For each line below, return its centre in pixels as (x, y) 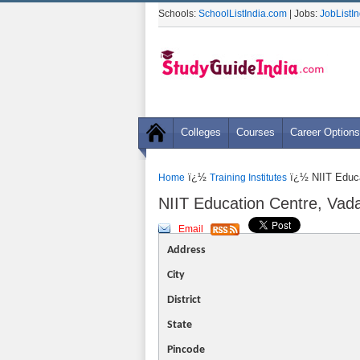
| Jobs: (303, 14)
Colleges (201, 132)
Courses (256, 132)
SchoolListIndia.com (243, 14)
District (184, 300)
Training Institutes (248, 178)
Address (186, 250)
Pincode (186, 350)
